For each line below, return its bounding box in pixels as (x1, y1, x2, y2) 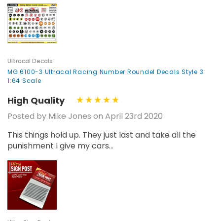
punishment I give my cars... (7, 140, 113, 151)
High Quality (7, 94, 65, 107)
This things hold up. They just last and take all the (7, 129, 196, 141)
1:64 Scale (7, 76, 41, 85)
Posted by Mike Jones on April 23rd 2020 (7, 110, 163, 122)
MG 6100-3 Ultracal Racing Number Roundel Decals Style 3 (7, 68, 204, 76)
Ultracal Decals (7, 57, 53, 66)
